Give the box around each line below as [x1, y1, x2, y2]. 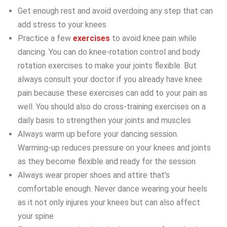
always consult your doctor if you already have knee [18, 74, 202, 85]
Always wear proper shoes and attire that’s [18, 170, 170, 180]
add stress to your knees [18, 20, 106, 30]
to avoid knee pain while [110, 33, 197, 44]
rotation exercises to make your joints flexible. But [18, 61, 197, 71]
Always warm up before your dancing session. [18, 129, 178, 139]
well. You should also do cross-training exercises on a [18, 102, 206, 112]
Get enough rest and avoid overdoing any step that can [18, 6, 213, 16]
